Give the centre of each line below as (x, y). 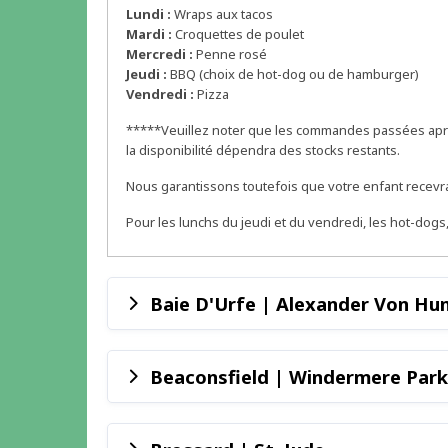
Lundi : (148, 14)
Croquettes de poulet (238, 34)
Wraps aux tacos (222, 14)
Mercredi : (159, 54)
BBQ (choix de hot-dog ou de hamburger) (293, 74)
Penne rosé (230, 54)
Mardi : (149, 34)
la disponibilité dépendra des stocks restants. (263, 150)
